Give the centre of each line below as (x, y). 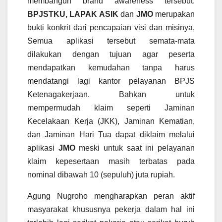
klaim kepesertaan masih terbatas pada (111, 162)
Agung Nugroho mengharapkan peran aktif (111, 196)
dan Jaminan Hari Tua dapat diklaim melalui (111, 135)
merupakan (174, 14)
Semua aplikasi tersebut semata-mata (111, 41)
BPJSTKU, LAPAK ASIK (73, 14)
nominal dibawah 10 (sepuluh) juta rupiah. (101, 175)
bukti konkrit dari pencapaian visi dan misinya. (111, 28)
